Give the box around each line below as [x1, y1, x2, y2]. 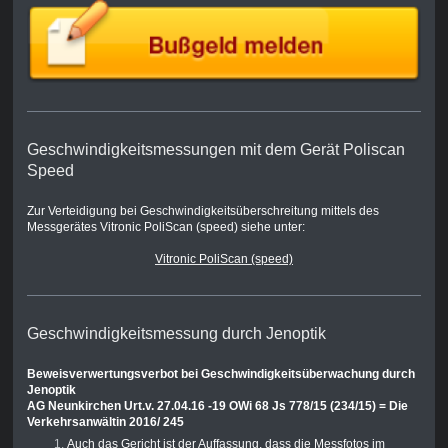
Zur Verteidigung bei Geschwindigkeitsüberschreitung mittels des [26, 204, 379, 219]
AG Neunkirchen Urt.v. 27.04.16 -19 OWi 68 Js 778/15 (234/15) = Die [26, 399, 408, 414]
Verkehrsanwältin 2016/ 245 [26, 415, 184, 430]
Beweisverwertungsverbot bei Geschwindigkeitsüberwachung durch [26, 367, 415, 382]
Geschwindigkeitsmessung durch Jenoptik [26, 325, 326, 343]
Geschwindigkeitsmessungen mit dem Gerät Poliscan [26, 141, 405, 159]
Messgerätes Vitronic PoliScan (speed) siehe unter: [26, 220, 305, 235]
